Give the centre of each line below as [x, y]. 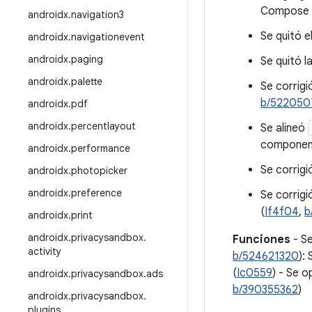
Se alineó [284, 128]
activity [45, 251]
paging [87, 59]
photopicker [99, 171]
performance [101, 148]
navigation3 [97, 15]
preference [96, 193]
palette [87, 81]
